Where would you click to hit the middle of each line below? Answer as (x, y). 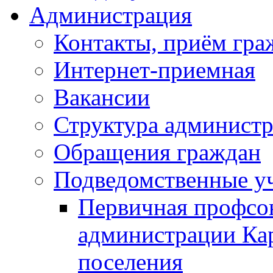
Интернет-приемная (154, 70)
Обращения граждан (157, 152)
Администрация (111, 15)
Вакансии (102, 97)
